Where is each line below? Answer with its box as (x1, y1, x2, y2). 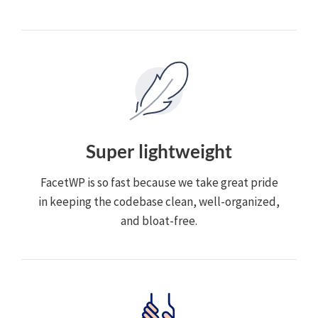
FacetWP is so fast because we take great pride (40, 174, 278, 190)
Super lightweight (86, 139, 232, 163)
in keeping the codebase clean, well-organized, (38, 193, 280, 209)
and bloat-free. (121, 212, 197, 229)
